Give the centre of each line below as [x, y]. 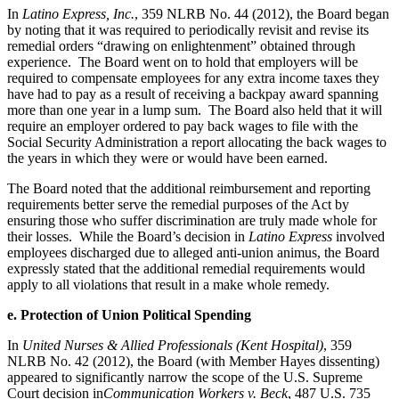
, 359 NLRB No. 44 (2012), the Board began [262, 13]
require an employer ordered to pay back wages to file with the [183, 126]
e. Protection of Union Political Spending [129, 314]
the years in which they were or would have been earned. [167, 158]
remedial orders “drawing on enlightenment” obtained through [181, 45]
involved [358, 236]
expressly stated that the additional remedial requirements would [186, 268]
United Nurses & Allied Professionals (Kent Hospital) [173, 345]
